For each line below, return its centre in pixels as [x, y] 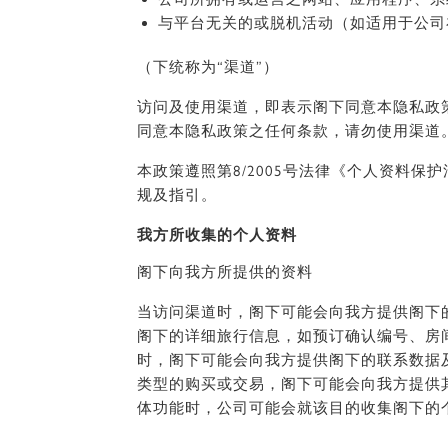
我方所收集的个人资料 [217, 235]
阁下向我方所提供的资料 [227, 272]
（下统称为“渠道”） [208, 67]
